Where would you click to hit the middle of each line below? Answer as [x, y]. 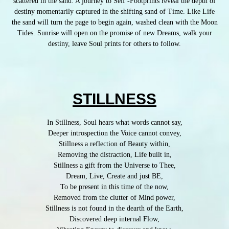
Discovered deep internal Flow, [114, 219]
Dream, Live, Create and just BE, [114, 176]
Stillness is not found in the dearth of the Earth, [114, 209]
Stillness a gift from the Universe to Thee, [114, 166]
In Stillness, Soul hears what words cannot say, [114, 123]
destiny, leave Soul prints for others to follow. [114, 43]
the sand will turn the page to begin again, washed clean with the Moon [114, 22]
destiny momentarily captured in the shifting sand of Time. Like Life [114, 11]
